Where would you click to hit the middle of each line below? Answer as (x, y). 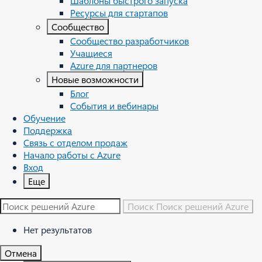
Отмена (21, 253)
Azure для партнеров (114, 65)
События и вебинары (114, 106)
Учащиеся (91, 53)
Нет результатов (58, 230)
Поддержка (48, 130)
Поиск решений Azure (202, 206)
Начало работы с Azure (72, 155)
